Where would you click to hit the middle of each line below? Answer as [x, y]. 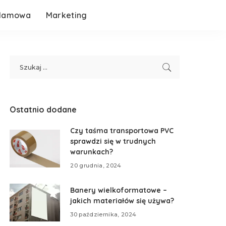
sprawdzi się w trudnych [113, 141]
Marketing [66, 15]
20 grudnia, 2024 [96, 165]
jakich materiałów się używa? [122, 201]
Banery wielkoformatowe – [119, 190]
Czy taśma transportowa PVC [122, 131]
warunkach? [92, 152]
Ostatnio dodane [43, 109]
